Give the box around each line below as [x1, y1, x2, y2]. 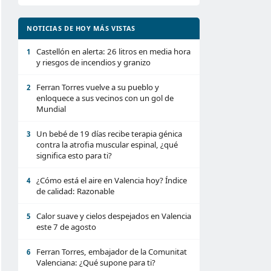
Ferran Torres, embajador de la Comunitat [36, 246, 187, 257]
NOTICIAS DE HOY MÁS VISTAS [27, 24, 135, 33]
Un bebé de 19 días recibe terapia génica [36, 128, 182, 139]
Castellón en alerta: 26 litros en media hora [36, 46, 191, 57]
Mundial [36, 103, 66, 114]
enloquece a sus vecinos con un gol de [36, 93, 174, 103]
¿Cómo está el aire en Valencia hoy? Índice [36, 175, 187, 186]
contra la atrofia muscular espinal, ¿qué [36, 139, 178, 150]
